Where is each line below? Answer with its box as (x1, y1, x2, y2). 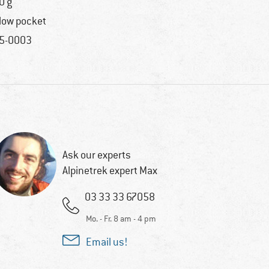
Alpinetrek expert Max (62, 164, 157, 178)
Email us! (85, 235, 128, 249)
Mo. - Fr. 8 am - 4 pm (85, 213, 156, 225)
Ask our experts (62, 148, 131, 162)
